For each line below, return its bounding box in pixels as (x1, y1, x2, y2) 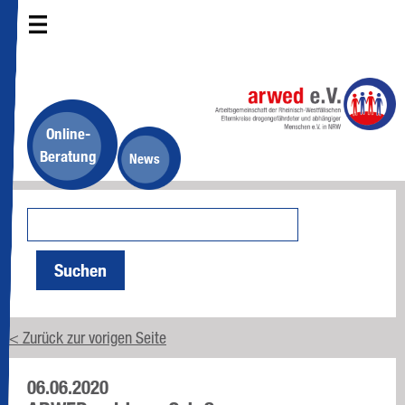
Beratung (39, 146, 97, 165)
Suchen (54, 259, 107, 281)
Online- (45, 124, 90, 143)
